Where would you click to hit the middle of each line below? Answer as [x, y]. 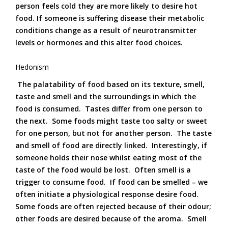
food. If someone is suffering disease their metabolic [110, 18]
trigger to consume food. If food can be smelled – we [111, 182]
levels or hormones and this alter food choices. [102, 42]
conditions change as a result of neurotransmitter [106, 30]
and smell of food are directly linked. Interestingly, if [111, 145]
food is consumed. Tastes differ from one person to [109, 109]
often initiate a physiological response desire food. [108, 194]
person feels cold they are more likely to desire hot [106, 6]
